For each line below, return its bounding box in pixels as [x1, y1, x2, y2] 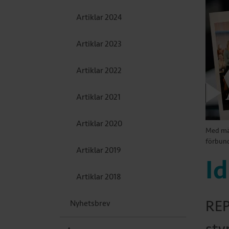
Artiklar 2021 [76, 92, 121, 102]
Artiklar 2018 [76, 172, 121, 182]
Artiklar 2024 [76, 12, 122, 22]
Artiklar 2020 [76, 119, 122, 129]
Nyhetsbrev [70, 198, 110, 209]
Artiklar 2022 [76, 65, 122, 76]
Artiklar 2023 [76, 39, 122, 49]
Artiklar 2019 [76, 145, 121, 155]
